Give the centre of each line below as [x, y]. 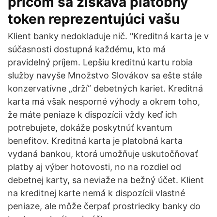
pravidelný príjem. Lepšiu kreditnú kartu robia [100, 62]
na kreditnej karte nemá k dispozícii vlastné [96, 193]
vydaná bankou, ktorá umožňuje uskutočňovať [103, 154]
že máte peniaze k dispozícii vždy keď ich [93, 115]
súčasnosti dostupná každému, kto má [87, 49]
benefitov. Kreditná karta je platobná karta [95, 141]
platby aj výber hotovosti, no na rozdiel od [94, 167]
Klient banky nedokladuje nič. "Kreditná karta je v [108, 36]
